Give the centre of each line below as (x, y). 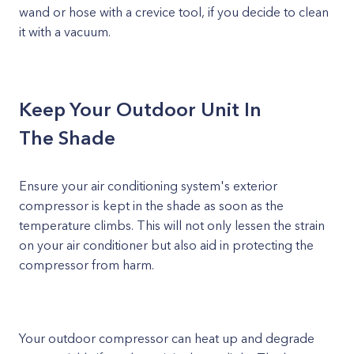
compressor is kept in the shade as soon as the (151, 205)
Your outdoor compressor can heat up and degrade (167, 338)
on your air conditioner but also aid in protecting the (166, 245)
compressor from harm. (87, 265)
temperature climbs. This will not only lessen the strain (172, 225)
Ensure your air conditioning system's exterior (148, 186)
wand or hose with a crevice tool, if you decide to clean (174, 12)
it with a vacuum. (65, 32)
